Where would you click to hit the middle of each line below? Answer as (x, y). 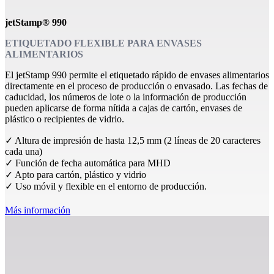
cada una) (24, 151)
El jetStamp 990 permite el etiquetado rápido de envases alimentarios (137, 75)
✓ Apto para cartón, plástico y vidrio (76, 174)
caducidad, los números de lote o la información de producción (126, 97)
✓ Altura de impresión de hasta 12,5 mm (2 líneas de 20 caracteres (133, 140)
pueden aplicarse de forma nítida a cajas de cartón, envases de (124, 108)
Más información (38, 210)
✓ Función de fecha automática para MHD (88, 163)
